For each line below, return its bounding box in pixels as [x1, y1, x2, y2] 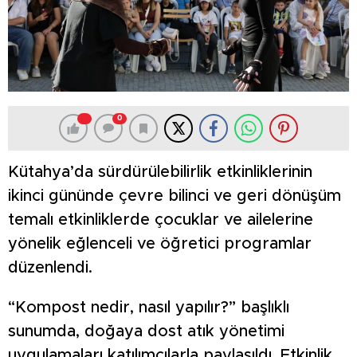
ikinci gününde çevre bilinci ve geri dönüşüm [8, 188, 341, 205]
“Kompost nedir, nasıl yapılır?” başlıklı [8, 300, 289, 316]
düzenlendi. [8, 260, 92, 277]
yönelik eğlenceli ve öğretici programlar [8, 236, 312, 253]
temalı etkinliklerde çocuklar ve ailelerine [8, 212, 313, 229]
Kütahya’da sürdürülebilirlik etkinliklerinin [8, 164, 312, 181]
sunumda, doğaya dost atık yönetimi [8, 324, 284, 340]
